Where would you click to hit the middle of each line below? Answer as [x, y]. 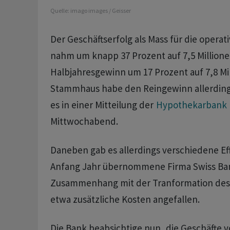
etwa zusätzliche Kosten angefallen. [125, 199]
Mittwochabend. [84, 121]
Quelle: [60, 11]
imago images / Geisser [100, 11]
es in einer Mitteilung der [103, 105]
